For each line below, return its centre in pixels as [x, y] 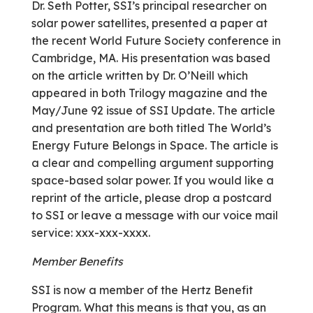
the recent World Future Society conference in [156, 41]
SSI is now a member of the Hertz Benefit [142, 290]
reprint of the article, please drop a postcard [151, 198]
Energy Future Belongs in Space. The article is [154, 145]
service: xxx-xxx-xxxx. [90, 233]
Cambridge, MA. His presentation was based [151, 58]
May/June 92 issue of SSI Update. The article [153, 110]
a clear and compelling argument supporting [152, 163]
